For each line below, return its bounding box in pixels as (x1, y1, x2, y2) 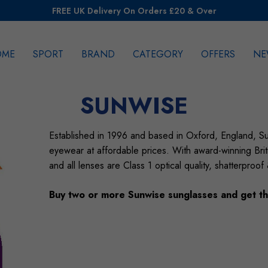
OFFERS (200, 47, 235, 62)
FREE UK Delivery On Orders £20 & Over (51, 5, 217, 17)
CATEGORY (132, 47, 183, 62)
